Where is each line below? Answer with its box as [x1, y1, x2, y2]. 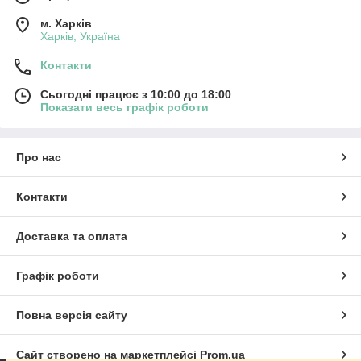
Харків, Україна [40, 29, 120, 43]
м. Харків [40, 16, 92, 30]
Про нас [16, 150, 61, 164]
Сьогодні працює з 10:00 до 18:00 [40, 87, 231, 101]
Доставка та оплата [16, 229, 127, 243]
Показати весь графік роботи [40, 100, 209, 114]
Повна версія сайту [16, 308, 127, 322]
